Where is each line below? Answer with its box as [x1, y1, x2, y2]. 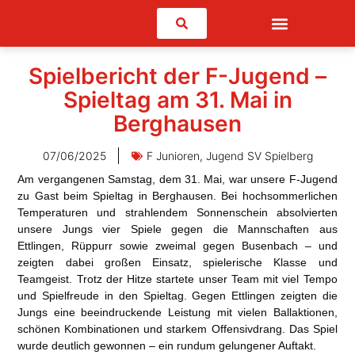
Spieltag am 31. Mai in [63, 86, 292, 114]
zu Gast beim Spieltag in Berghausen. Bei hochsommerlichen [17, 189, 338, 203]
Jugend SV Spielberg [205, 149, 313, 163]
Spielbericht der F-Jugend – [29, 63, 326, 90]
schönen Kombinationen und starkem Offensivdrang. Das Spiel [17, 323, 338, 336]
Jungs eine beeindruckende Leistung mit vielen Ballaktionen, [17, 306, 338, 319]
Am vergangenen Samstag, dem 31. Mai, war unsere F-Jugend [17, 173, 338, 186]
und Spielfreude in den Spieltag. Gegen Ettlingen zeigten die [17, 289, 338, 303]
